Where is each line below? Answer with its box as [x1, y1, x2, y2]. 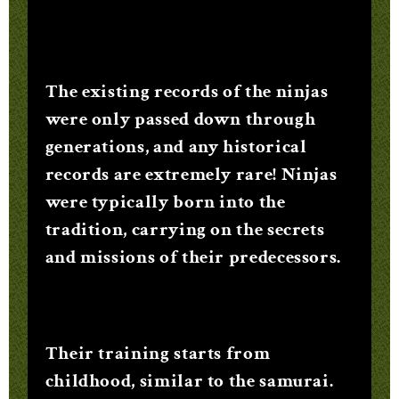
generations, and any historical [45, 134, 307, 159]
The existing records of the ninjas [45, 78, 329, 103]
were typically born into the [45, 189, 286, 214]
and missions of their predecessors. [45, 244, 342, 269]
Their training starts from [45, 341, 271, 365]
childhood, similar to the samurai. [45, 369, 334, 393]
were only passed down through [45, 106, 316, 131]
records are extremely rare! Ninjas [45, 161, 338, 186]
